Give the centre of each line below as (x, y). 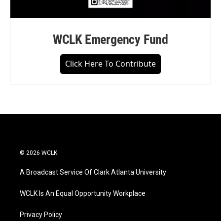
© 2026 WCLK (38, 153)
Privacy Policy (41, 215)
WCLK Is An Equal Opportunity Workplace (83, 194)
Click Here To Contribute (110, 64)
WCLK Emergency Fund (110, 40)
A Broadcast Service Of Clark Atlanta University (93, 172)
